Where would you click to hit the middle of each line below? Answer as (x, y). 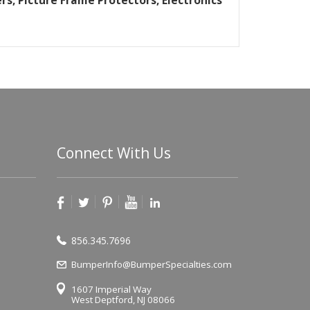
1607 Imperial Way (111, 290)
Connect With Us (113, 153)
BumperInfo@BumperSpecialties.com (151, 265)
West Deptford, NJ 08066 (123, 300)
